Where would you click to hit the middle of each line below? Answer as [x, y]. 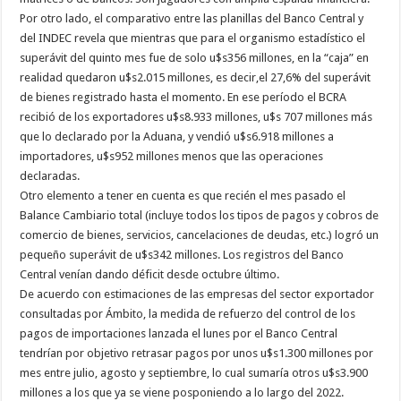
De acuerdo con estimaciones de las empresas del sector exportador [197, 294]
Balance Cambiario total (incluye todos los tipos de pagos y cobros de [200, 216]
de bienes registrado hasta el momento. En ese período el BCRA [183, 98]
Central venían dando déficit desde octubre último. [150, 275]
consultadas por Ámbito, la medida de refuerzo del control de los [188, 314]
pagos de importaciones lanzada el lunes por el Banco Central [179, 334]
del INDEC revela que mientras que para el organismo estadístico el [193, 38]
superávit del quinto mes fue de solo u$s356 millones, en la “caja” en [195, 58]
